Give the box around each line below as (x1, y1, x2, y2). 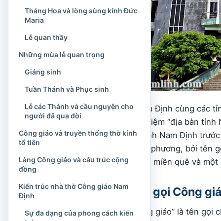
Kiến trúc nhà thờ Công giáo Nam (19, 182, 129, 190)
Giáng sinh (25, 68, 61, 76)
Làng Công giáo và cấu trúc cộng (19, 155, 129, 164)
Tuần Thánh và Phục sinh (25, 85, 109, 93)
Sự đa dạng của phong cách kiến (25, 209, 134, 217)
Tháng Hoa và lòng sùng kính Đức (25, 6, 138, 15)
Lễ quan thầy (25, 33, 68, 41)
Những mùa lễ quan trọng (19, 50, 105, 59)
